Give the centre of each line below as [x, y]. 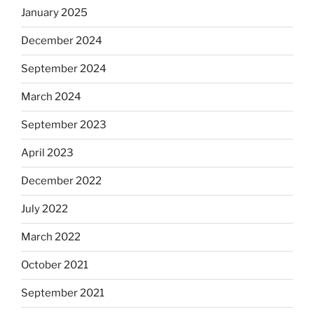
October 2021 [55, 265]
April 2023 [47, 153]
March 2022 [51, 237]
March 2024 [51, 97]
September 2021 [63, 293]
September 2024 [64, 69]
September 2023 [64, 125]
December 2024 [62, 41]
